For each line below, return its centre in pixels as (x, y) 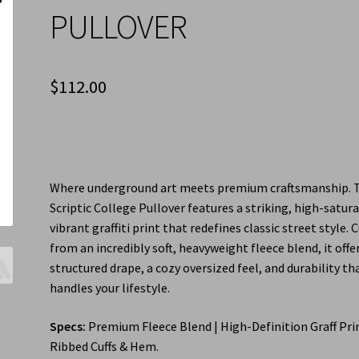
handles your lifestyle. (110, 288)
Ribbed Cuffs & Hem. (105, 346)
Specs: (68, 326)
